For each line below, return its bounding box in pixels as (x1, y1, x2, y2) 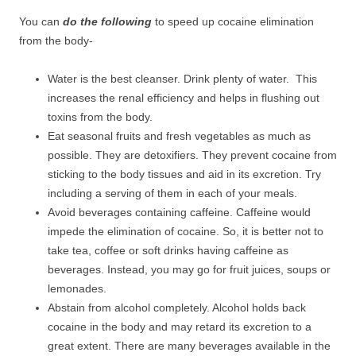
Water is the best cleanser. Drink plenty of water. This (48, 72, 317, 85)
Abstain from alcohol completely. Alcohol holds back (48, 301, 306, 314)
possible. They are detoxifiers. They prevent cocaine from (48, 149, 337, 161)
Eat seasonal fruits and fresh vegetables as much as (48, 130, 311, 142)
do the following (60, 15, 152, 28)
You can (19, 15, 60, 28)
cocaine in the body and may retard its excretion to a (48, 320, 311, 333)
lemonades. (48, 282, 106, 295)
